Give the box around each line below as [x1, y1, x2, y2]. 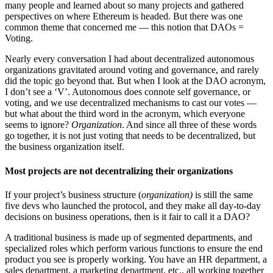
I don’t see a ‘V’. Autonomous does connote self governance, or [5, 87, 250, 97]
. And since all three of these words [122, 119, 257, 130]
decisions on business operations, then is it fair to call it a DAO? [5, 211, 250, 222]
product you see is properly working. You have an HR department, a [5, 253, 267, 264]
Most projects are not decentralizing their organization [5, 165, 229, 176]
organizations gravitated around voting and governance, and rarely [5, 65, 259, 76]
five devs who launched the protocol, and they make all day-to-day [5, 200, 261, 211]
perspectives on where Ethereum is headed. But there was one [5, 11, 243, 22]
